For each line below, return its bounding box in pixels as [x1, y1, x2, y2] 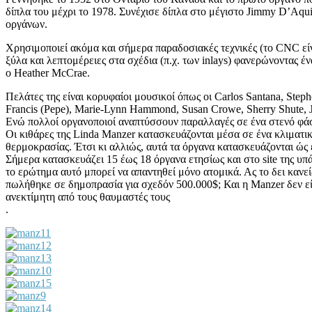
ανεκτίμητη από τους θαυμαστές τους [6, 190, 170, 203]
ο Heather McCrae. [6, 66, 90, 79]
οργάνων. [6, 17, 47, 30]
